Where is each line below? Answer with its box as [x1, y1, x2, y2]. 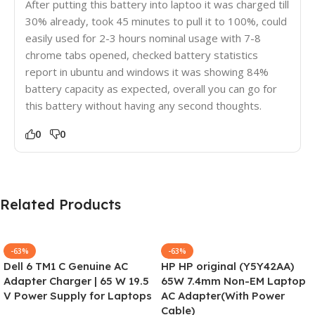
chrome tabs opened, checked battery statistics [25, 47, 258, 62]
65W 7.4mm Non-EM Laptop [161, 274, 306, 288]
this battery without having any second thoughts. [25, 98, 262, 112]
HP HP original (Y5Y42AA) [161, 259, 294, 273]
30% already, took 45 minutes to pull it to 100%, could [25, 13, 287, 28]
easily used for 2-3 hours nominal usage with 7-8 [25, 30, 261, 45]
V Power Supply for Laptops [4, 288, 152, 302]
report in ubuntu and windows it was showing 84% [25, 64, 269, 79]
